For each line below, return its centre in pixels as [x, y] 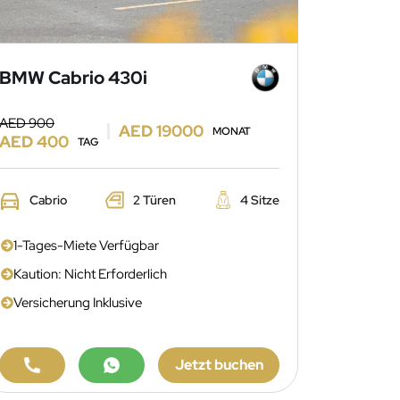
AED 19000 [161, 130]
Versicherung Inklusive [78, 303]
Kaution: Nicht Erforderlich [90, 274]
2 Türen [155, 200]
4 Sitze [260, 200]
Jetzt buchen [219, 365]
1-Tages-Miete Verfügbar [86, 246]
